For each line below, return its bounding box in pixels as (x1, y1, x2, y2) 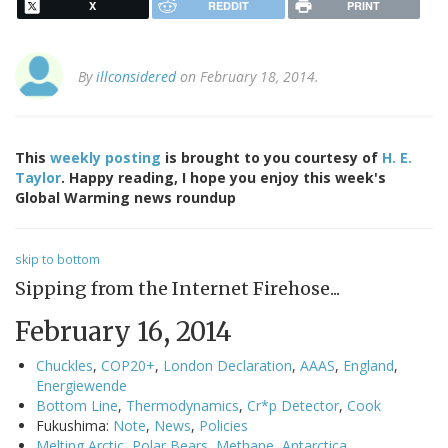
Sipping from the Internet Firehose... (15, 277, 340, 301)
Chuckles (36, 356, 93, 376)
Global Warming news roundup (15, 188, 236, 208)
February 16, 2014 (15, 315, 232, 349)
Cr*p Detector (247, 396, 339, 416)
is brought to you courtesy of (161, 148, 382, 168)
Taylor (15, 168, 61, 188)
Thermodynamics (126, 396, 239, 416)
